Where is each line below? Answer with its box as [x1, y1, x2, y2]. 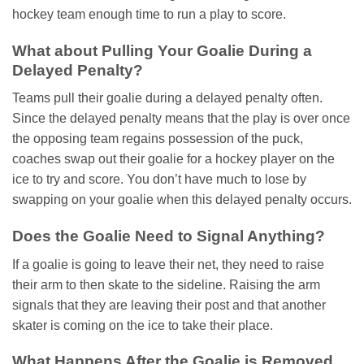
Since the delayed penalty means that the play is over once [12, 111, 350, 126]
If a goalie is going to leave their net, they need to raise [12, 257, 324, 271]
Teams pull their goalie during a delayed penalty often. [12, 91, 323, 106]
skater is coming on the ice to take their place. [12, 318, 273, 332]
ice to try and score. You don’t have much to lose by [12, 172, 306, 187]
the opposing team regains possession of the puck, [12, 132, 303, 146]
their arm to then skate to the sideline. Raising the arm [12, 277, 320, 292]
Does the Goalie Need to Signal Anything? [12, 227, 325, 245]
